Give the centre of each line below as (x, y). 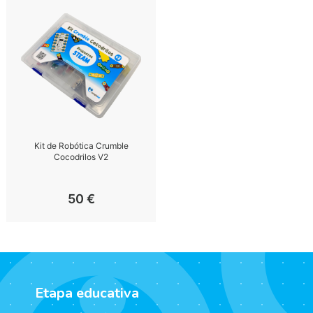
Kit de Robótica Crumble (81, 146)
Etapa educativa (87, 293)
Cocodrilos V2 (81, 157)
